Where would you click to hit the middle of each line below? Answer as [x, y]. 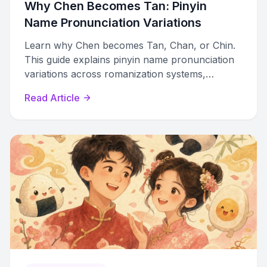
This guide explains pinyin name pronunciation [129, 60]
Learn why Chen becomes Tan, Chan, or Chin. [130, 45]
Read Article [52, 98]
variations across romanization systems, [115, 74]
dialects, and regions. [72, 88]
